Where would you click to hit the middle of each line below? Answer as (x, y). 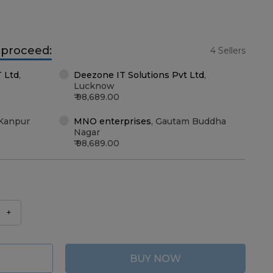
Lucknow (94, 86)
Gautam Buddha (191, 121)
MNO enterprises (112, 121)
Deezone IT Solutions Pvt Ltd (139, 75)
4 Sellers (228, 51)
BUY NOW (155, 258)
